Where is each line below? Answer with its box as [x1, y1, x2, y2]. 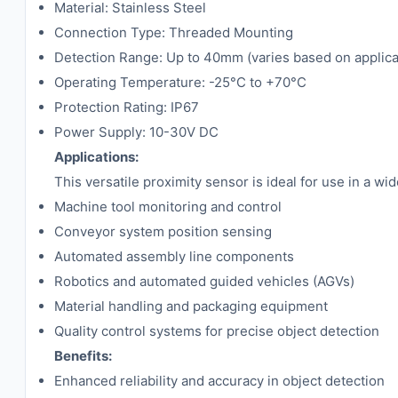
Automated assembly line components [54, 248, 294, 265]
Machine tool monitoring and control [54, 198, 282, 215]
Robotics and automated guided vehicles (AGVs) [54, 273, 354, 290]
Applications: [54, 148, 139, 165]
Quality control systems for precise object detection [54, 322, 379, 339]
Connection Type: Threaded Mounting [54, 24, 293, 41]
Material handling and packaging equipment [54, 298, 328, 314]
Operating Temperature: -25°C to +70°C [54, 74, 306, 91]
